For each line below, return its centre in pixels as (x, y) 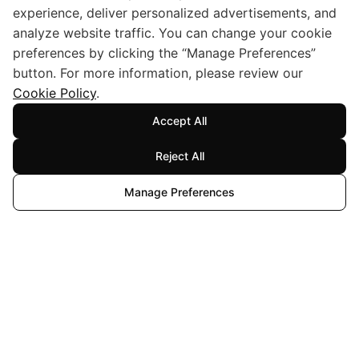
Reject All (179, 156)
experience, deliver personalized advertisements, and (175, 13)
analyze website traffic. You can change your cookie (172, 33)
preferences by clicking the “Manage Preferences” (164, 53)
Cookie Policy (54, 93)
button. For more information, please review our (158, 73)
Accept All (179, 121)
